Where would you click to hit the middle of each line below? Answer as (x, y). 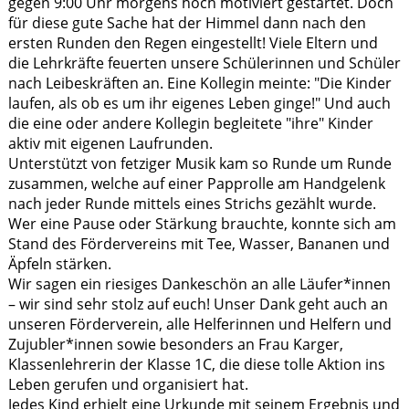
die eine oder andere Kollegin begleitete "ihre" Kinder (190, 123)
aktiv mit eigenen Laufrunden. (110, 143)
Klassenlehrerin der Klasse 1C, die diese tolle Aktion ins (196, 364)
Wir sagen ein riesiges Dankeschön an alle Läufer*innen (199, 283)
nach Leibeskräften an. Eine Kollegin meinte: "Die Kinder (199, 83)
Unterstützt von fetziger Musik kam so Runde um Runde (199, 163)
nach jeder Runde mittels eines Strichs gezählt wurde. (192, 203)
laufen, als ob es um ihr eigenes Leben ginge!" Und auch (199, 103)
